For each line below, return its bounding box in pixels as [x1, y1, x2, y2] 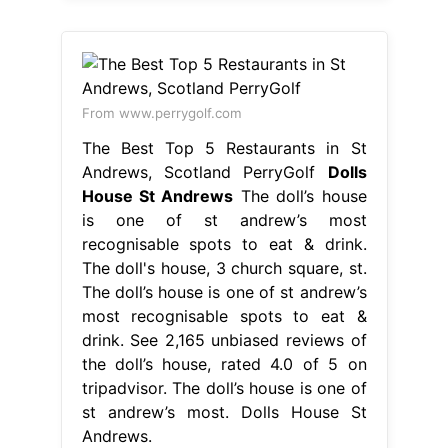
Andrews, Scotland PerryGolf [81, 161, 328, 182]
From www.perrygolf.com [81, 104, 242, 121]
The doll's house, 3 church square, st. [81, 257, 367, 278]
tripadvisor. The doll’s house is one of [81, 377, 367, 398]
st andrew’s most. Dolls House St [81, 401, 367, 422]
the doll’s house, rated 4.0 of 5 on [81, 353, 367, 374]
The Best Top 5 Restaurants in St [81, 137, 367, 158]
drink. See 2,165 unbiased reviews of [81, 329, 367, 350]
